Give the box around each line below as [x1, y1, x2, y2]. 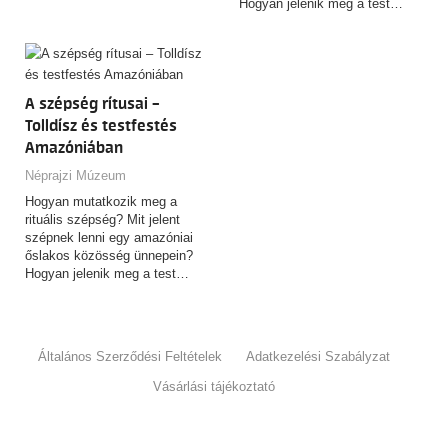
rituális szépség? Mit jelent [25, 212, 180, 228]
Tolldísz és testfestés [25, 117, 177, 136]
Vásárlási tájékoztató [153, 379, 275, 395]
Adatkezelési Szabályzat [246, 349, 390, 365]
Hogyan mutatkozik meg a [25, 194, 177, 210]
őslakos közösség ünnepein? [25, 248, 193, 264]
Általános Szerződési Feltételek [38, 349, 222, 365]
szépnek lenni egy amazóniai [25, 230, 193, 246]
